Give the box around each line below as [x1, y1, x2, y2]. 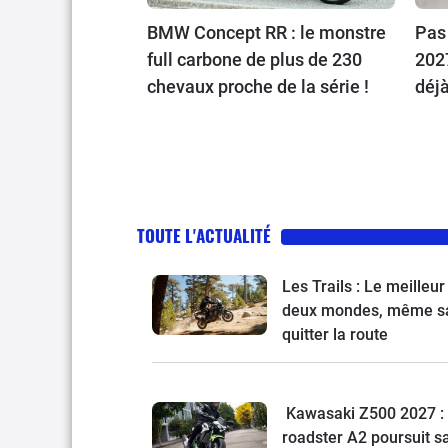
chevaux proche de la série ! [147, 75, 369, 97]
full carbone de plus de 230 [147, 48, 362, 70]
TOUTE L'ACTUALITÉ [137, 222, 271, 248]
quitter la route [282, 324, 388, 344]
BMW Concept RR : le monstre [147, 21, 386, 43]
